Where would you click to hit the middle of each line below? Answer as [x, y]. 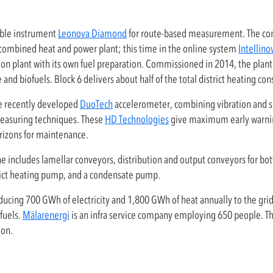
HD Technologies [137, 119]
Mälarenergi [46, 215]
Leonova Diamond [92, 34]
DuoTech [96, 104]
